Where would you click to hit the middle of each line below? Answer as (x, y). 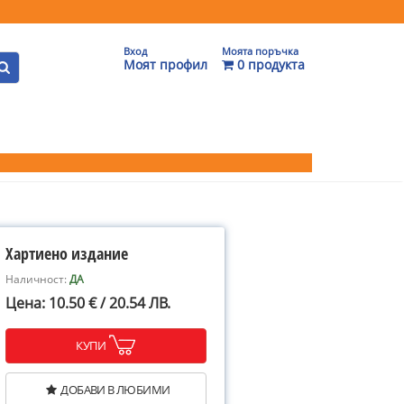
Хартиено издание (67, 253)
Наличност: (37, 279)
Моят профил (165, 64)
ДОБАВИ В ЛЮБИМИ (115, 390)
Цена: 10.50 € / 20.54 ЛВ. (88, 303)
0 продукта (269, 64)
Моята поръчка (260, 51)
